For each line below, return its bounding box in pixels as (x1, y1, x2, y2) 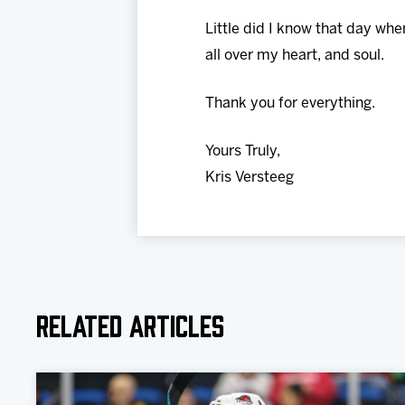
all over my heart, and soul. (205, 49, 384, 63)
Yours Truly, (205, 145, 280, 159)
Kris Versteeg (205, 171, 294, 185)
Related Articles (36, 306, 225, 341)
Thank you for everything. (205, 97, 375, 111)
